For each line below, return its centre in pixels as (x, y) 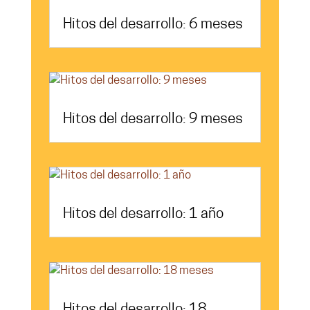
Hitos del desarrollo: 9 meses (153, 120)
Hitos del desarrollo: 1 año (143, 215)
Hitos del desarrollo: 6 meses (153, 24)
